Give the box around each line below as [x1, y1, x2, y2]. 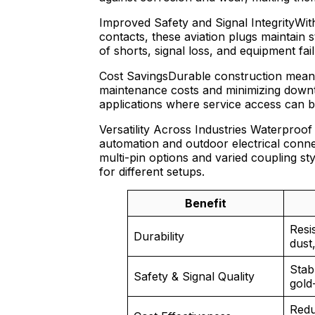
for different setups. [99, 165, 205, 179]
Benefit [185, 196, 226, 211]
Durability [134, 229, 184, 244]
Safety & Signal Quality [134, 269, 255, 284]
